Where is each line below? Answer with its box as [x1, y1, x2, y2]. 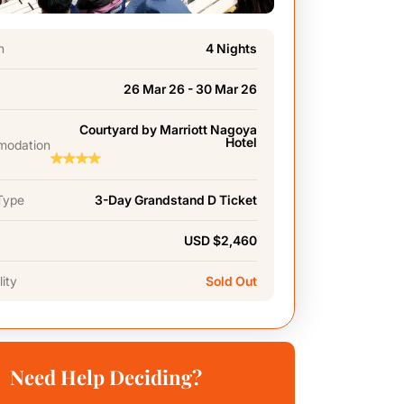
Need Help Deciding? [10, 363, 203, 390]
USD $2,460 [184, 233, 258, 248]
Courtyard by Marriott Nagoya [79, 122, 258, 137]
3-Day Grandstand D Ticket [95, 192, 258, 207]
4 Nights [206, 41, 258, 56]
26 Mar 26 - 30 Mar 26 [124, 81, 258, 96]
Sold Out [206, 273, 258, 289]
